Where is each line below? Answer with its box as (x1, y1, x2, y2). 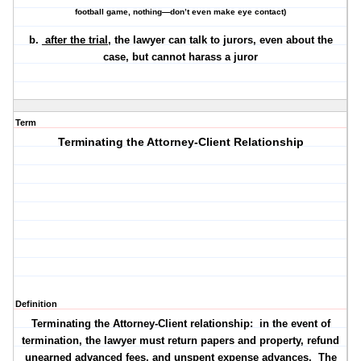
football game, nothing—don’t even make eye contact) (75, 7, 287, 17)
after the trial (41, 34, 108, 47)
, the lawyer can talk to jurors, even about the (107, 34, 333, 47)
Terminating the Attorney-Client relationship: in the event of (31, 317, 330, 330)
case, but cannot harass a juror (103, 51, 259, 64)
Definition (15, 299, 57, 309)
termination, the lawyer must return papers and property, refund (22, 334, 340, 347)
